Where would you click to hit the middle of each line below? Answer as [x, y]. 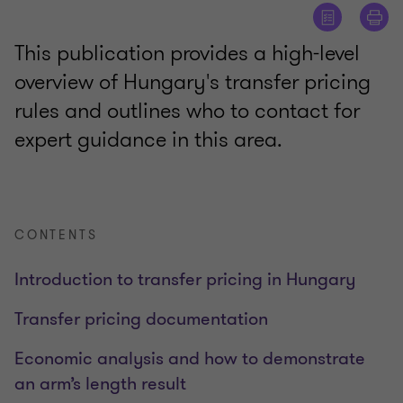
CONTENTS [56, 236]
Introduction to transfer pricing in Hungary [185, 280]
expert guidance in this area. [148, 140]
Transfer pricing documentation [141, 319]
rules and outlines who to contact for [187, 111]
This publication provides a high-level [187, 54]
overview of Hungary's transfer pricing [193, 82]
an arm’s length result [100, 384]
